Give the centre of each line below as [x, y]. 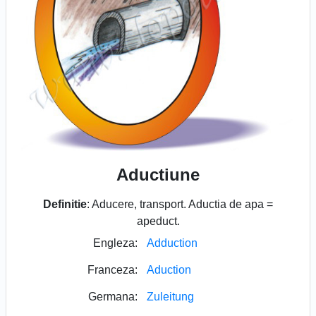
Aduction [169, 269]
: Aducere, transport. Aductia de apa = [180, 204]
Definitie [65, 204]
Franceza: [113, 269]
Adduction [172, 243]
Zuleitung [170, 296]
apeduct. [158, 221]
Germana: [113, 296]
